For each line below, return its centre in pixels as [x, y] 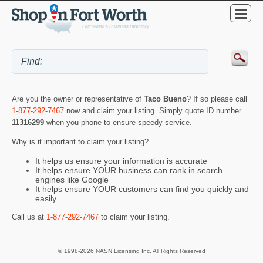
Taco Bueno [165, 99]
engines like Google [72, 180]
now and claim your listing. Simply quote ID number [153, 110]
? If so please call [217, 99]
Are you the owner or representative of [78, 99]
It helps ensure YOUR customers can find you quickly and [142, 189]
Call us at [29, 217]
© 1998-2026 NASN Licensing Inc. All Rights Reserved [131, 251]
